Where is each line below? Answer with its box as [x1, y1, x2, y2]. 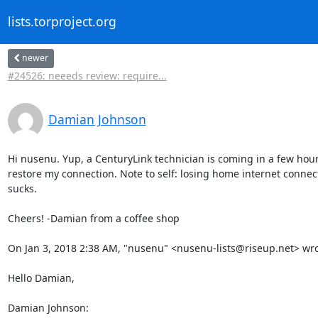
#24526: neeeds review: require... [7, 68, 167, 82]
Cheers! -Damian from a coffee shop [7, 211, 180, 225]
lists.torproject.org [7, 13, 116, 31]
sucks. [7, 181, 37, 195]
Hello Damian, [7, 270, 75, 285]
